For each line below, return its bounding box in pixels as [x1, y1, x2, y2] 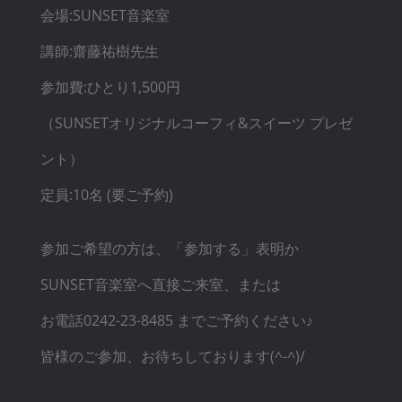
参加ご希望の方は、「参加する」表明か [39, 238, 299, 258]
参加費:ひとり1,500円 [39, 76, 180, 97]
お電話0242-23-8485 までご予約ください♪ [39, 310, 313, 330]
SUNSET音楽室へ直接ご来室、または [39, 274, 281, 294]
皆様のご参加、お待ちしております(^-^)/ [39, 345, 305, 366]
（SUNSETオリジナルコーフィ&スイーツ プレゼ [39, 112, 353, 133]
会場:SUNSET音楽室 [39, 4, 170, 25]
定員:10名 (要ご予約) [39, 184, 173, 205]
